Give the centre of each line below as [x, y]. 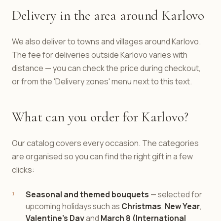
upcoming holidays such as [74, 206]
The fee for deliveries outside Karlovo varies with [100, 55]
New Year [182, 206]
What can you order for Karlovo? [100, 117]
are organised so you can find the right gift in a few [102, 156]
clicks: [23, 170]
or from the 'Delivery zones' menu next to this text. [102, 81]
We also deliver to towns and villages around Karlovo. [106, 41]
